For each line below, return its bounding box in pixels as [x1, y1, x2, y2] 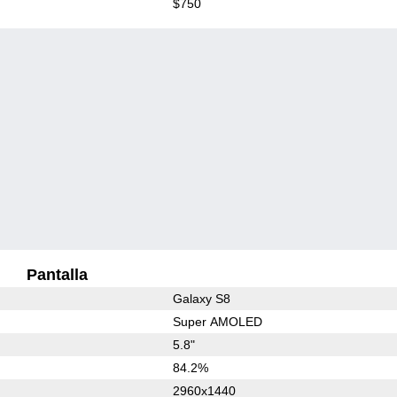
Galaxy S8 [172, 291, 230, 306]
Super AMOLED [172, 314, 262, 329]
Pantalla [26, 265, 88, 284]
